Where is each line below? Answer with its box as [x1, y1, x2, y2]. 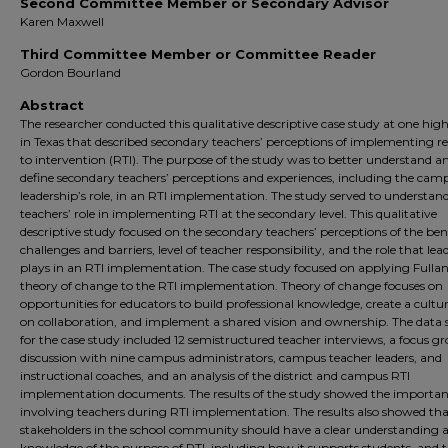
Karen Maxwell [20, 14, 104, 29]
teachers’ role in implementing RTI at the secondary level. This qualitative [20, 206, 437, 221]
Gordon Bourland [20, 65, 121, 80]
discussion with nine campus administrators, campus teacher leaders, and [20, 350, 442, 365]
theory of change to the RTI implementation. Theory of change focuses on [20, 278, 443, 293]
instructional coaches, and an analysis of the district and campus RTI [20, 368, 410, 383]
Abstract [20, 97, 84, 113]
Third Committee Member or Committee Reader [20, 46, 376, 62]
